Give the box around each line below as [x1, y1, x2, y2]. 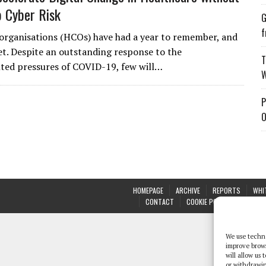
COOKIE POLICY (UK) [186, 197, 243, 207]
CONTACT [145, 197, 174, 207]
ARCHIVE [176, 185, 200, 195]
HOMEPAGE [133, 185, 163, 195]
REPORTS [213, 185, 240, 195]
